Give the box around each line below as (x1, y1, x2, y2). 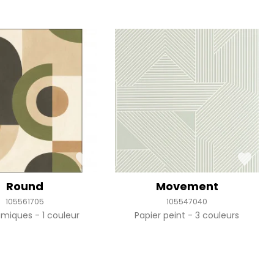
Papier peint (135, 209, 188, 222)
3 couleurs (193, 209, 240, 222)
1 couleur (39, 209, 80, 222)
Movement (155, 179, 218, 194)
